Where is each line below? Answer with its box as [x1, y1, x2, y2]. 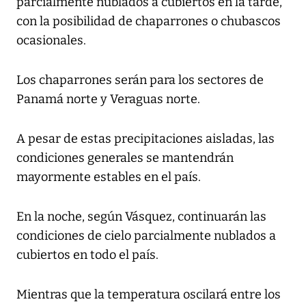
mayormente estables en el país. [16, 169, 201, 184]
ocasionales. [16, 32, 86, 48]
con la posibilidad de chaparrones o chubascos [16, 13, 281, 29]
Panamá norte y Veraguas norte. [16, 91, 200, 107]
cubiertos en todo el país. [16, 247, 158, 262]
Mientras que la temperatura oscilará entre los [16, 286, 281, 302]
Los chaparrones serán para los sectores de [16, 72, 264, 87]
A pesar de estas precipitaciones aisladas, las [16, 130, 275, 146]
